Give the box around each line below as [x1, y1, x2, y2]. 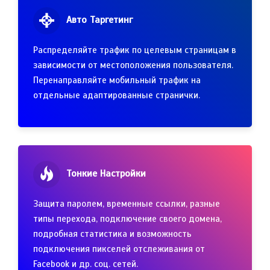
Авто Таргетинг [63, 13, 133, 26]
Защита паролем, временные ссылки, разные [33, 198, 220, 209]
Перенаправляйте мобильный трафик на [33, 75, 201, 86]
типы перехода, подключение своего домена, [33, 213, 222, 224]
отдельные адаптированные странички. [33, 90, 200, 101]
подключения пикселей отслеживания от [33, 243, 205, 254]
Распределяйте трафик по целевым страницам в [33, 45, 236, 55]
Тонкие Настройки [63, 167, 146, 180]
